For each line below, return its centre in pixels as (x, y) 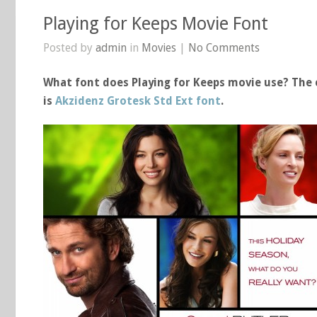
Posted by (69, 48)
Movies (159, 48)
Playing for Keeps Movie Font (156, 24)
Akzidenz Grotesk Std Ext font (138, 101)
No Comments (224, 48)
